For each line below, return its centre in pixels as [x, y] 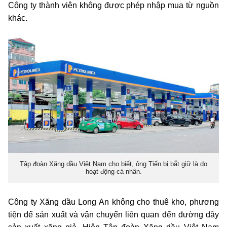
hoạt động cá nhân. [113, 172]
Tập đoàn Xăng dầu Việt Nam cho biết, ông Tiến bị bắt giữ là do [113, 164]
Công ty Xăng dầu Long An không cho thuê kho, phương [113, 202]
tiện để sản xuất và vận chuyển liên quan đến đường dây [113, 214]
